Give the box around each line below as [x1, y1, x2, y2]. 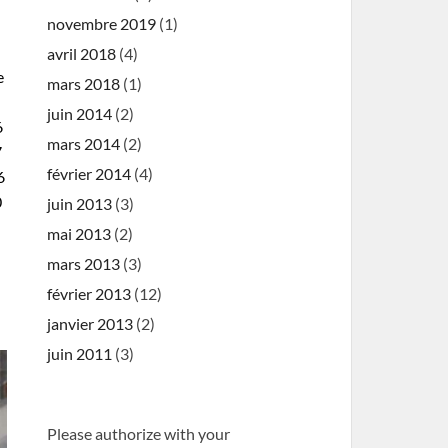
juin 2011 [47, 344, 113, 363]
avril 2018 [47, 44, 117, 63]
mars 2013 [47, 254, 121, 273]
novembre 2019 [47, 14, 157, 33]
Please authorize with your [47, 424, 231, 443]
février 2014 [47, 164, 132, 183]
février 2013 [47, 284, 132, 303]
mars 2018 [47, 74, 121, 93]
